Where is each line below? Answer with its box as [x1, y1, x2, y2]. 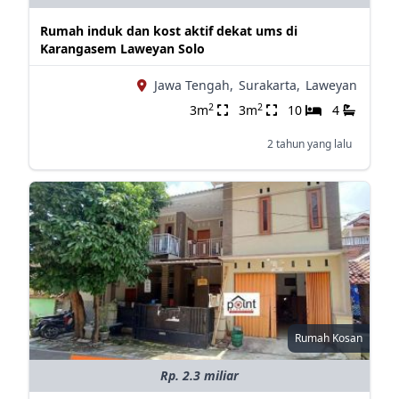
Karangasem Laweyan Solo [39, 40, 205, 57]
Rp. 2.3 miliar [159, 367, 239, 384]
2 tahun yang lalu [266, 136, 352, 151]
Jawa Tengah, [153, 77, 233, 94]
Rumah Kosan [294, 330, 362, 346]
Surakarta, [238, 77, 300, 94]
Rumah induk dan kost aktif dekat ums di [39, 22, 297, 39]
